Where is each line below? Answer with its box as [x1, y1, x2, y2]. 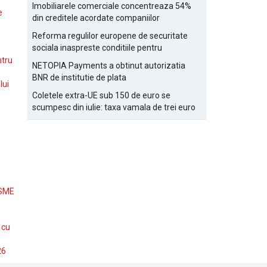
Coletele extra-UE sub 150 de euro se [32, 91, 170, 100]
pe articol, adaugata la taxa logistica [32, 114, 166, 124]
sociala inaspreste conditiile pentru [32, 43, 162, 52]
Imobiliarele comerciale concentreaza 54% [32, 1, 191, 11]
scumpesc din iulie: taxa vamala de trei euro [32, 103, 195, 112]
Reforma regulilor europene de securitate [32, 31, 188, 41]
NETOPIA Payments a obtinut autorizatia [32, 61, 185, 70]
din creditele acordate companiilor [32, 13, 160, 23]
